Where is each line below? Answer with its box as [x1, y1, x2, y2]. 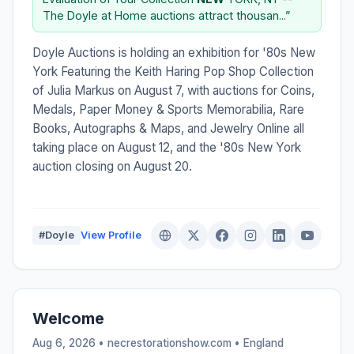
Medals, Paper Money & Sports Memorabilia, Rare [32, 101, 304, 117]
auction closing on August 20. [32, 158, 192, 174]
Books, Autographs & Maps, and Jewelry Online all [32, 120, 304, 136]
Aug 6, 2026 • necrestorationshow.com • [32, 336, 243, 349]
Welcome [32, 308, 104, 328]
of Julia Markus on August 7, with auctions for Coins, [32, 82, 314, 98]
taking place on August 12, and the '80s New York [32, 139, 301, 155]
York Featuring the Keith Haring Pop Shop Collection [32, 63, 314, 79]
